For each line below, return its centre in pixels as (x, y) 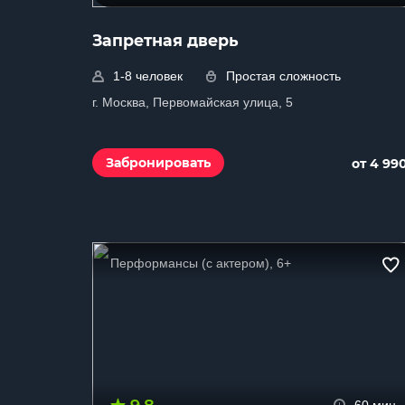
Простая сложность (283, 76)
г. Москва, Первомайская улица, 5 (193, 102)
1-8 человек (148, 76)
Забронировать (158, 163)
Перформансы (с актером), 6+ (201, 263)
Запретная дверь (165, 40)
